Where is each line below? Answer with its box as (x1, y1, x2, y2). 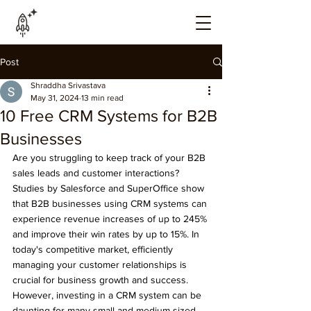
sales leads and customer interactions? (12, 167, 182, 178)
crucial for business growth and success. (12, 274, 191, 285)
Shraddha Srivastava (31, 81, 106, 90)
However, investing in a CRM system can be (12, 289, 204, 301)
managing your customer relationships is (12, 259, 190, 270)
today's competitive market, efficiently (12, 244, 176, 255)
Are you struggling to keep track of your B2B (12, 152, 208, 163)
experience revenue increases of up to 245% (12, 213, 210, 224)
